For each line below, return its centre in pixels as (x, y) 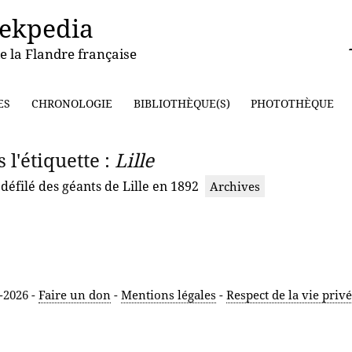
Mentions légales (168, 295)
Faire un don (74, 295)
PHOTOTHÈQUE (293, 103)
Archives (235, 186)
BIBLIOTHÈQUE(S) (181, 103)
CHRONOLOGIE (71, 103)
